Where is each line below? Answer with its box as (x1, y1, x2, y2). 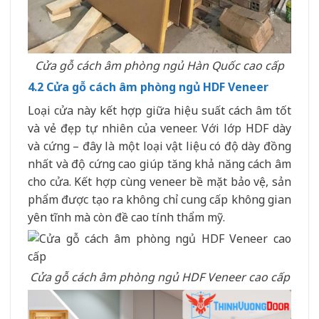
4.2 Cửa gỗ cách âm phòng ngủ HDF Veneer (28, 78, 268, 95)
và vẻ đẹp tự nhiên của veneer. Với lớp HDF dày (28, 120, 291, 136)
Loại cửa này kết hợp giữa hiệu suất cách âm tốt (28, 102, 291, 118)
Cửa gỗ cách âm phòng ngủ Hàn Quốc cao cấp (35, 57, 284, 73)
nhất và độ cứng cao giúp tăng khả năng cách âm (28, 155, 291, 172)
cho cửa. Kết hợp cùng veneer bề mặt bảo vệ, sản (28, 173, 291, 189)
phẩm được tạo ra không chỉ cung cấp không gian (28, 191, 291, 207)
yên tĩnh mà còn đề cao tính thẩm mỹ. (28, 209, 225, 225)
